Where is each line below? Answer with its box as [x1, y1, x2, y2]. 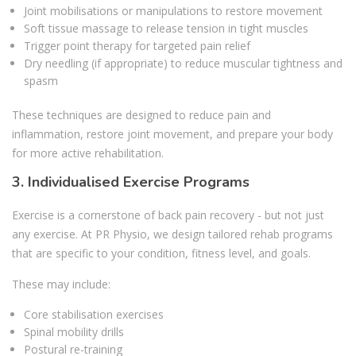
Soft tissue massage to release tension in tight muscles [24, 21, 308, 37]
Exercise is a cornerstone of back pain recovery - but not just [12, 207, 324, 223]
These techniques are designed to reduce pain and [12, 107, 271, 123]
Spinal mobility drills [24, 324, 124, 340]
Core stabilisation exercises [24, 307, 164, 323]
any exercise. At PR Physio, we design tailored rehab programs [12, 226, 333, 242]
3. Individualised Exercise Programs [12, 172, 250, 192]
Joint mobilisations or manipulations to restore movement [24, 3, 323, 19]
